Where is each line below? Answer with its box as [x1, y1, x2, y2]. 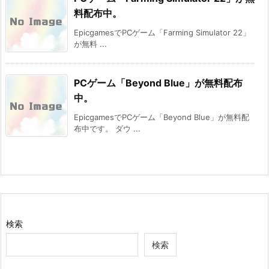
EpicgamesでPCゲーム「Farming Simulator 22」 [74, 28, 250, 38]
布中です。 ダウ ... [74, 124, 141, 134]
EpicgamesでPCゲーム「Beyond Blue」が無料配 [74, 112, 249, 122]
